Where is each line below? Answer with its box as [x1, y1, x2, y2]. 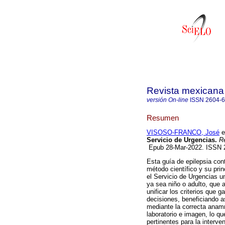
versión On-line [147, 96, 188, 103]
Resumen [147, 113, 179, 122]
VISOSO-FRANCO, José [147, 129, 219, 137]
